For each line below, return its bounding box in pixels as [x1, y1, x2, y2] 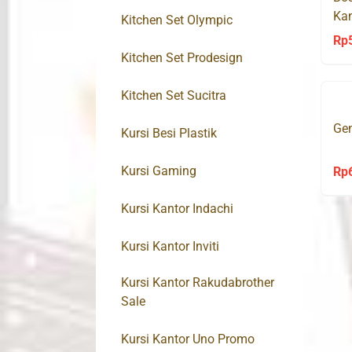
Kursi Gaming [121, 163, 196, 179]
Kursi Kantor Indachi [121, 201, 233, 217]
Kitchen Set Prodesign [121, 50, 243, 66]
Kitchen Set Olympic [121, 13, 233, 28]
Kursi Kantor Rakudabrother [121, 275, 274, 291]
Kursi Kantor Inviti [121, 239, 219, 255]
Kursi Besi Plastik [121, 126, 217, 141]
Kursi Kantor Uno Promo [121, 332, 255, 347]
